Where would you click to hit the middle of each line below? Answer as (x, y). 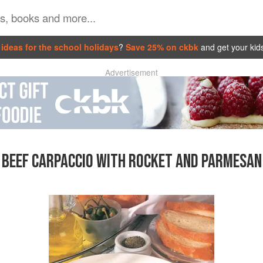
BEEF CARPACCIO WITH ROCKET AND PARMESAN (131, 162)
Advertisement (131, 72)
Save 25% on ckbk (163, 47)
